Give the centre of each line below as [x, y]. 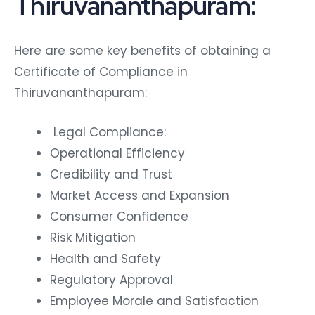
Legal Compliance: [108, 130]
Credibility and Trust [111, 172]
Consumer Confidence [119, 214]
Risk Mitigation [93, 235]
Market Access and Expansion [140, 193]
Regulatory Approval [111, 277]
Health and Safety [105, 256]
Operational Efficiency [117, 151]
